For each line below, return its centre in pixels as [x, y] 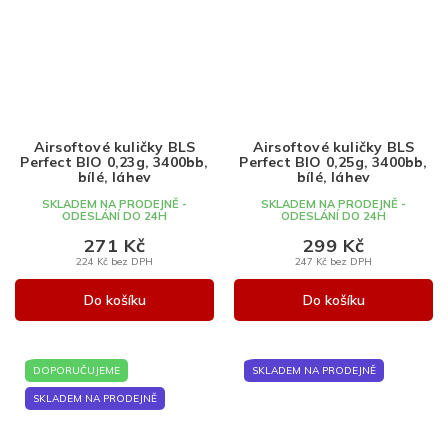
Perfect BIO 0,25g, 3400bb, [333, 161]
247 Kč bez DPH [333, 260]
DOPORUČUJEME [76, 370]
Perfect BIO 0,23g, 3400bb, [114, 161]
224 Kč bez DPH [114, 260]
